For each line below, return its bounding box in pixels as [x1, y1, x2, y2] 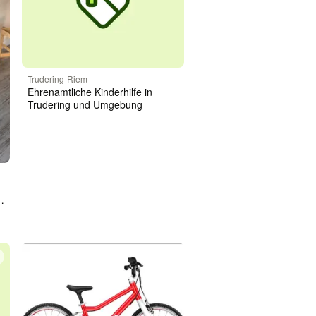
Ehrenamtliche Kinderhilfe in [27, 84, 152, 99]
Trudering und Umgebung [27, 97, 142, 111]
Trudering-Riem [27, 72, 87, 85]
